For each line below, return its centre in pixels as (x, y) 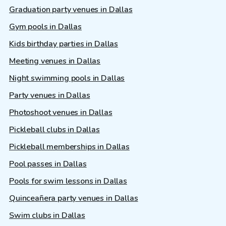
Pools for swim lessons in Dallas (68, 181)
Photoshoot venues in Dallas (61, 113)
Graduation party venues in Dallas (71, 10)
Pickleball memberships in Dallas (69, 147)
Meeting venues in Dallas (55, 61)
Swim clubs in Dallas (47, 216)
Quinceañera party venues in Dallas (74, 199)
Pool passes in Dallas (48, 164)
